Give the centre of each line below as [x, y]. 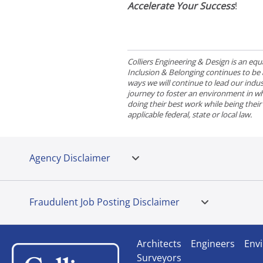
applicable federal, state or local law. [190, 114]
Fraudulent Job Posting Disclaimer [104, 202]
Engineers [213, 244]
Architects [159, 244]
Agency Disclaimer [70, 158]
